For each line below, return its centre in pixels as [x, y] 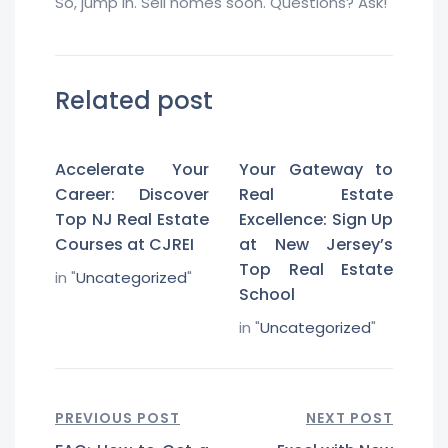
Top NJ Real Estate [132, 219]
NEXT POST [349, 418]
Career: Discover [132, 194]
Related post [134, 100]
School [267, 294]
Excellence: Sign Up [316, 219]
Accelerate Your [132, 169]
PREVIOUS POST [117, 418]
